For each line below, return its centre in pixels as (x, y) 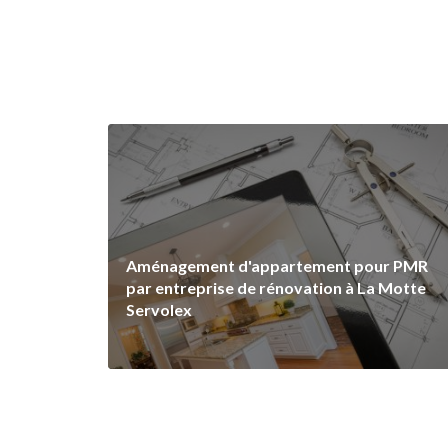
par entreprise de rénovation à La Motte (275, 288)
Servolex (158, 310)
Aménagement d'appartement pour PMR (276, 266)
